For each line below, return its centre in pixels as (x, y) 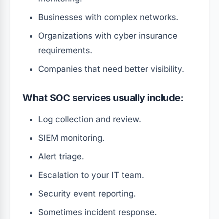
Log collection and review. (90, 120)
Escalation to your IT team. (91, 175)
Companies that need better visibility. (111, 69)
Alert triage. (61, 157)
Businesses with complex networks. (108, 17)
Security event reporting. (87, 194)
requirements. (65, 51)
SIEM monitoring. (71, 138)
